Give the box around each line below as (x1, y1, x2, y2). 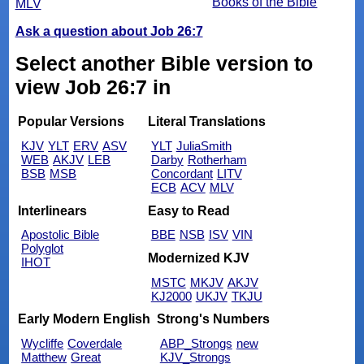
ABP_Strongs (159, 336, 232, 350)
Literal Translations (147, 115, 266, 129)
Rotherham (187, 153, 247, 167)
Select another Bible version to (15, 51, 313, 75)
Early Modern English (18, 311, 151, 326)
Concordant (150, 167, 213, 181)
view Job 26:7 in (15, 75, 171, 98)
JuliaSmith (175, 139, 232, 154)
